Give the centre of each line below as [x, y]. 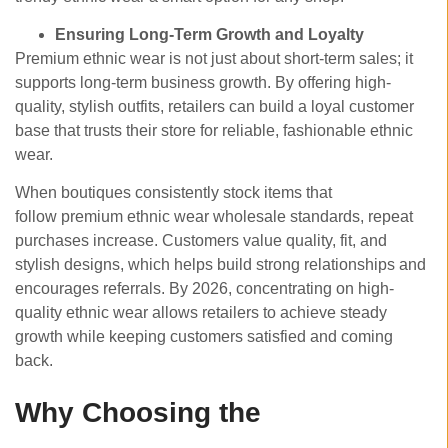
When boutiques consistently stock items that [173, 193]
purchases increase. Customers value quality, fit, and [201, 241]
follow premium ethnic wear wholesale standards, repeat [214, 217]
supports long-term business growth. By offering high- [203, 82]
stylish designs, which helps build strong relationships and [220, 265]
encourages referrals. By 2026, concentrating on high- [204, 289]
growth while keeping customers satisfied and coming [204, 337]
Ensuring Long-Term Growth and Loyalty [209, 34]
